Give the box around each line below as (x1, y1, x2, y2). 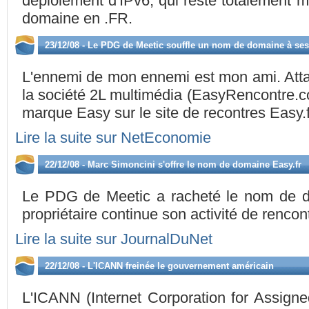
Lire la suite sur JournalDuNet (15, 230, 212, 248)
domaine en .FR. (22, 10, 132, 27)
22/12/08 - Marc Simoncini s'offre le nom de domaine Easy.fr (45, 159, 301, 170)
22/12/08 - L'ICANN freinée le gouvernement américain (45, 261, 274, 271)
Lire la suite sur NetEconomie (15, 129, 211, 146)
